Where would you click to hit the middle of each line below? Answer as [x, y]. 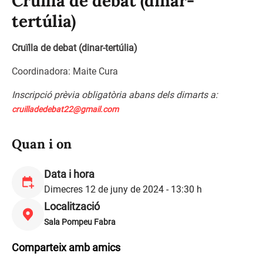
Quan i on [42, 144]
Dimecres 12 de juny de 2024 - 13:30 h [123, 189]
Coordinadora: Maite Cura [65, 71]
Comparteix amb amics [66, 247]
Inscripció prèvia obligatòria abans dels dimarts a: [115, 95]
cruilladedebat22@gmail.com [65, 109]
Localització [72, 206]
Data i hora [69, 174]
